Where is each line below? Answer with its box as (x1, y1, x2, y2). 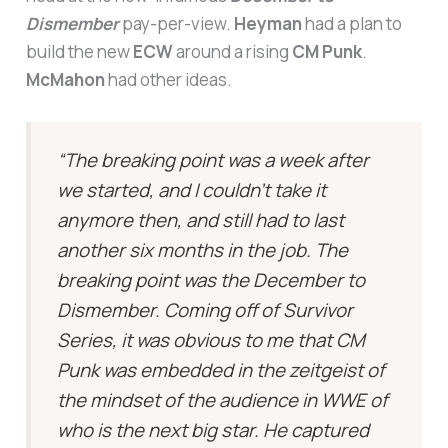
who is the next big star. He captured (57, 416, 370, 443)
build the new (26, 40, 134, 64)
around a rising (173, 40, 293, 64)
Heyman (234, 12, 303, 36)
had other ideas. (105, 68, 233, 92)
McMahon (26, 68, 106, 92)
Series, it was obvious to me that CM (57, 326, 366, 353)
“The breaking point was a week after (57, 146, 370, 173)
